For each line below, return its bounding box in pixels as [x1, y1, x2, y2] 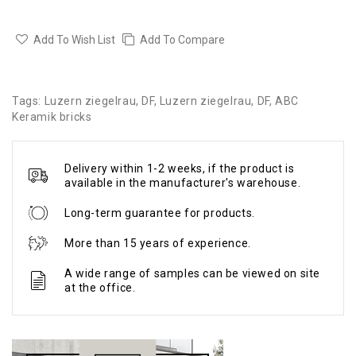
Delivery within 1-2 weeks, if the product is [64, 161, 295, 175]
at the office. [64, 281, 136, 294]
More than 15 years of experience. [64, 236, 251, 250]
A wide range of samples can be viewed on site [64, 266, 321, 280]
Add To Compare [140, 33, 225, 46]
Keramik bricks [12, 110, 92, 123]
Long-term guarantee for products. [64, 206, 255, 219]
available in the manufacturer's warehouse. [64, 176, 301, 189]
